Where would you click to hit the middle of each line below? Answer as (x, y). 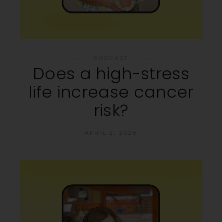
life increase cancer (111, 92)
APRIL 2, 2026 (111, 133)
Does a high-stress (111, 73)
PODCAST (111, 58)
